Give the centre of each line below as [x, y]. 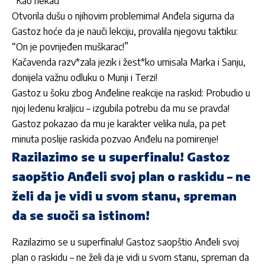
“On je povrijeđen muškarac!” [70, 46]
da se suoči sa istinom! [81, 215]
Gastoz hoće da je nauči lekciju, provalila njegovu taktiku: [125, 31]
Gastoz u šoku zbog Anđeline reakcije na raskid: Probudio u [131, 93]
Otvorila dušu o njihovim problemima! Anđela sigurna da [123, 16]
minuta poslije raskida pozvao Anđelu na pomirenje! [115, 139]
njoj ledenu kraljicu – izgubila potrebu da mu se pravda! [121, 108]
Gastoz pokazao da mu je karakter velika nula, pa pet [119, 123]
